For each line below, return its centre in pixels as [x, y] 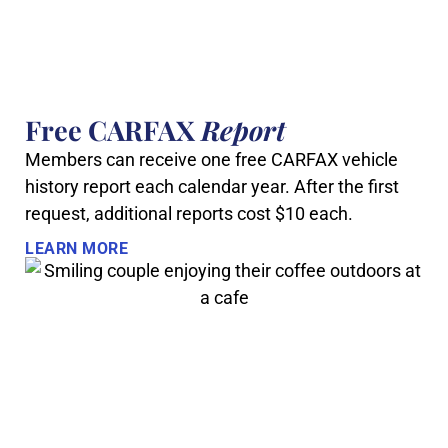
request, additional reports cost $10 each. [189, 213]
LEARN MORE [76, 249]
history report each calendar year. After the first [212, 186]
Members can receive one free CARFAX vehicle [211, 159]
